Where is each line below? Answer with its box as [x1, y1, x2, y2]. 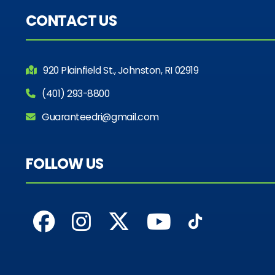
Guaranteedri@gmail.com [37, 109, 159, 124]
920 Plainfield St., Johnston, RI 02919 [39, 63, 199, 77]
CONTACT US [26, 10, 117, 31]
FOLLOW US [26, 153, 104, 174]
